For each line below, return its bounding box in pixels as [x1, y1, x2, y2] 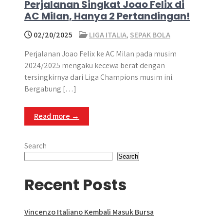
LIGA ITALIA [89, 30, 127, 40]
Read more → [34, 111, 79, 121]
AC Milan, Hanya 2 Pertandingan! [24, 9, 190, 23]
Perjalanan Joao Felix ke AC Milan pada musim [24, 49, 177, 59]
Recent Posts [24, 174, 127, 196]
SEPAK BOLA [130, 30, 170, 40]
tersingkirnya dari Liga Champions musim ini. [24, 72, 174, 82]
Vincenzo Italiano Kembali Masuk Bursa [24, 207, 154, 217]
